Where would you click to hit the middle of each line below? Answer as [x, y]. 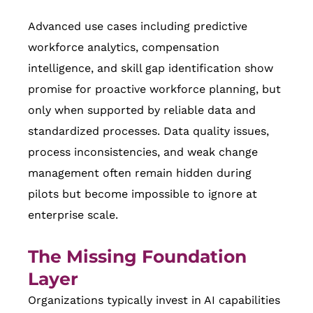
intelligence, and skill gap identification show [151, 68]
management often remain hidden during [140, 173]
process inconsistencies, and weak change [143, 152]
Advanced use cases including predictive [138, 27]
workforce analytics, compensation [124, 48]
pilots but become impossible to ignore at [143, 194]
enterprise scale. [73, 215]
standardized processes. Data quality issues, [148, 131]
